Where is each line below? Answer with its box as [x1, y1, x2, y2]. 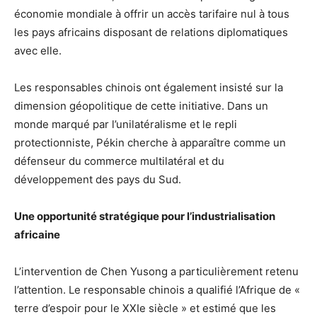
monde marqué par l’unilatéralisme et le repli [14, 117, 237, 131]
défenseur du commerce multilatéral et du [14, 154, 224, 168]
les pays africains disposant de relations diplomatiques [14, 25, 288, 39]
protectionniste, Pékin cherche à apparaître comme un [14, 135, 286, 149]
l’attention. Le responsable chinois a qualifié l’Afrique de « [14, 282, 300, 296]
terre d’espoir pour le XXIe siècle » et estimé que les [14, 301, 276, 315]
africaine [14, 227, 60, 241]
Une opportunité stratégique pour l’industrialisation [14, 209, 275, 223]
